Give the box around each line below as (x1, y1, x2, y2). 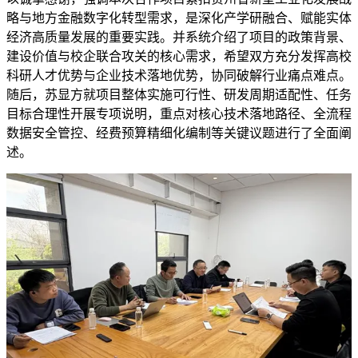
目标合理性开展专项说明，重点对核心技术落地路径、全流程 (6, 106, 352, 121)
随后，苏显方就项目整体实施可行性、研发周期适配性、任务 (6, 87, 352, 101)
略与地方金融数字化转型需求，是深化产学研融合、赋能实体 (6, 10, 352, 25)
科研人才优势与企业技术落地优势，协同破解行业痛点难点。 (6, 68, 352, 82)
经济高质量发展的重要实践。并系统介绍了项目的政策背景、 (6, 30, 352, 44)
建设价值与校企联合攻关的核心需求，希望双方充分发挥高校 (6, 49, 352, 63)
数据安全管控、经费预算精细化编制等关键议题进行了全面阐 (6, 125, 352, 140)
